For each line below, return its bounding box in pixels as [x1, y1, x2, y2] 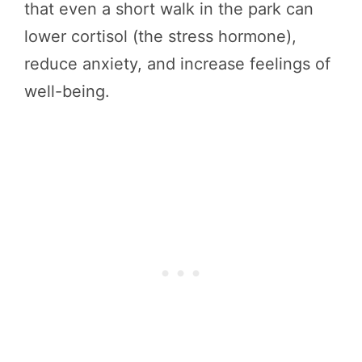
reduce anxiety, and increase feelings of [24, 54, 330, 74]
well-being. [24, 82, 110, 102]
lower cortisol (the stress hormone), [24, 27, 297, 47]
